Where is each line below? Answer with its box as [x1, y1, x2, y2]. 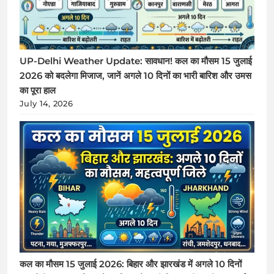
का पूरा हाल [20, 85, 56, 97]
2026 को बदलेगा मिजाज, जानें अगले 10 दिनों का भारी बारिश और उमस [20, 70, 251, 82]
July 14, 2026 [20, 98, 73, 109]
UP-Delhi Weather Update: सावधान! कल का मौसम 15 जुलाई [20, 56, 252, 67]
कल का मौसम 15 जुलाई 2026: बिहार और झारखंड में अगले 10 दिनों [20, 258, 242, 270]
